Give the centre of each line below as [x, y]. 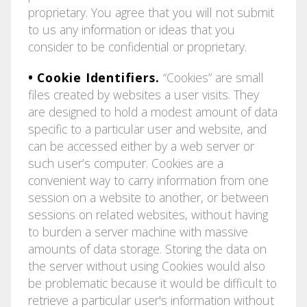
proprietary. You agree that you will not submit [151, 12]
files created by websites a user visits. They [143, 94]
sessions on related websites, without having [148, 214]
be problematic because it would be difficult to [152, 283]
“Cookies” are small [214, 77]
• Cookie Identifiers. [96, 77]
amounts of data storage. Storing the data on [147, 248]
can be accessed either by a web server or [141, 146]
